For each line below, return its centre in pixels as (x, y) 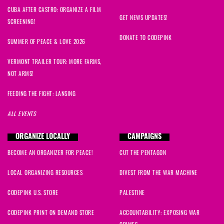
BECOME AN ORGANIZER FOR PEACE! (50, 152)
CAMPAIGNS (144, 137)
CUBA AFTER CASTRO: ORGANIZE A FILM (54, 9)
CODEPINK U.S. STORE (33, 192)
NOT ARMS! (20, 73)
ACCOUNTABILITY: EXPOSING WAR (159, 212)
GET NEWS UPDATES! (143, 17)
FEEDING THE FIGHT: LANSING (41, 93)
